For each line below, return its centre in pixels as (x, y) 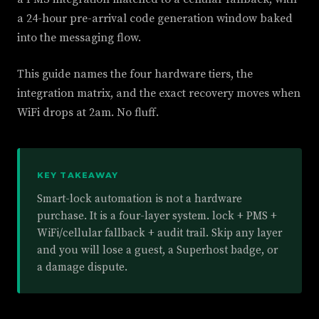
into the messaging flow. (79, 38)
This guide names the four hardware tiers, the (135, 74)
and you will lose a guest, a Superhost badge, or (157, 250)
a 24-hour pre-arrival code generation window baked (155, 19)
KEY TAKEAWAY (78, 175)
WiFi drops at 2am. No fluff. (88, 113)
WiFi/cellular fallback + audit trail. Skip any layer (159, 233)
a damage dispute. (82, 267)
